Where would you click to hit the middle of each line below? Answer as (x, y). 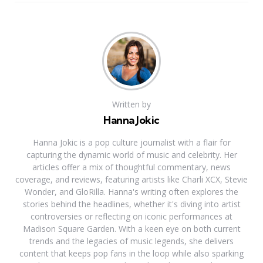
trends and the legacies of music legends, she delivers (131, 241)
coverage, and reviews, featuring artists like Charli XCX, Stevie (131, 180)
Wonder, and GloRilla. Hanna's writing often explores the (131, 192)
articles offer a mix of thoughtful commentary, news (131, 167)
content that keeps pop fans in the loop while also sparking (131, 254)
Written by (131, 104)
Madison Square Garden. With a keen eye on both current (131, 229)
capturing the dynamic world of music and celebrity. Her (131, 155)
